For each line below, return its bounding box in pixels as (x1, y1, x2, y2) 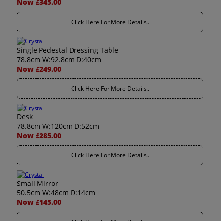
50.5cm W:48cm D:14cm (17, 188, 96, 197)
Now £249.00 (17, 64, 62, 74)
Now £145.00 (17, 197, 62, 207)
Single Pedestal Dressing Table (17, 45, 119, 55)
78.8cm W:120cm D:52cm (17, 121, 100, 131)
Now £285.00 (17, 131, 62, 140)
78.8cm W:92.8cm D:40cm (17, 55, 102, 64)
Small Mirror (17, 179, 59, 188)
